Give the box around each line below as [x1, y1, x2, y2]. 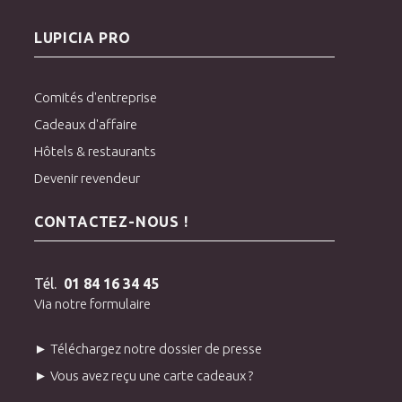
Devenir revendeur [33, 170, 140, 186]
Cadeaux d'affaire [33, 116, 137, 132]
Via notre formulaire [33, 295, 151, 311]
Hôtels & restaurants [33, 143, 156, 159]
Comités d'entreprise [33, 89, 157, 105]
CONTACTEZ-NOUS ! [33, 213, 188, 230]
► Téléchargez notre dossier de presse [33, 340, 262, 356]
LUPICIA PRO [33, 29, 131, 46]
